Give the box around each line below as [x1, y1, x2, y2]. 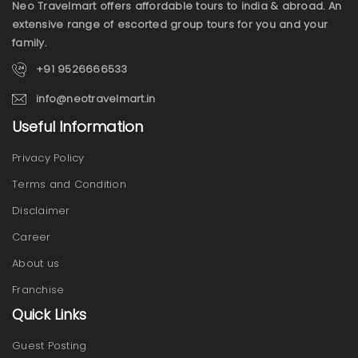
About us [12, 255, 59, 271]
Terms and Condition [12, 176, 126, 192]
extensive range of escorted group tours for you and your [12, 17, 328, 32]
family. [12, 35, 46, 50]
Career [12, 229, 51, 245]
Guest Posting [12, 337, 87, 353]
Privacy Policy [12, 149, 85, 165]
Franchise [12, 281, 65, 297]
